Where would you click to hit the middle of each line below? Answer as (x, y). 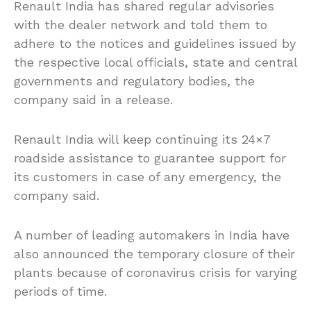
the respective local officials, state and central (155, 62)
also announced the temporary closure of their (154, 253)
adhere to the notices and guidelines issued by (155, 43)
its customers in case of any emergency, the (148, 176)
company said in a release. (93, 99)
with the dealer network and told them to (141, 24)
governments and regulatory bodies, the (134, 81)
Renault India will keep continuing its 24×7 (142, 139)
